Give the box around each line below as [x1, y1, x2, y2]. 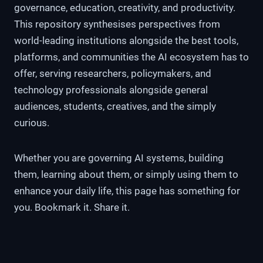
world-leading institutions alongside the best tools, [14, 34, 238, 46]
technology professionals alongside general [14, 83, 208, 96]
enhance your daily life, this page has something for [14, 184, 240, 197]
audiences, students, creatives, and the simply [14, 100, 216, 112]
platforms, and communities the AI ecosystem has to [14, 50, 249, 63]
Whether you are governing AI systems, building [14, 151, 224, 164]
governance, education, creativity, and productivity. [14, 1, 235, 14]
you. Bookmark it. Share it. [14, 201, 130, 213]
